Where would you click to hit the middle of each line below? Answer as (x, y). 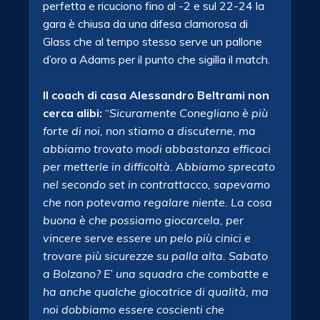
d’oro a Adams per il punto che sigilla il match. (156, 59)
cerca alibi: (72, 113)
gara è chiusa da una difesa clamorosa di (145, 24)
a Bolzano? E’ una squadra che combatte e (156, 274)
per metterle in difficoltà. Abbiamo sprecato (159, 166)
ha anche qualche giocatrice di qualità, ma (156, 291)
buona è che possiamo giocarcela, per (143, 220)
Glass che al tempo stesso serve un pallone (152, 41)
